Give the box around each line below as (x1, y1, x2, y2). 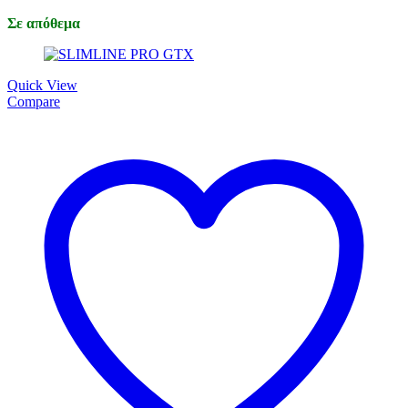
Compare (7, 94, 60, 110)
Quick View (7, 77, 77, 94)
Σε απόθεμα (7, 15, 80, 32)
